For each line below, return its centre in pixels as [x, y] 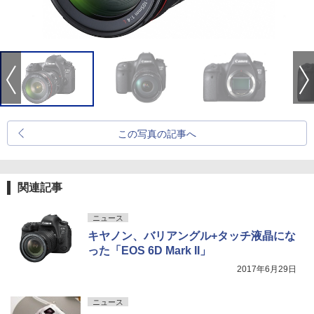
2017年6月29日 [267, 269]
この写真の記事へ [157, 134]
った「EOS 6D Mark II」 [149, 251]
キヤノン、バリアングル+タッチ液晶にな [192, 236]
